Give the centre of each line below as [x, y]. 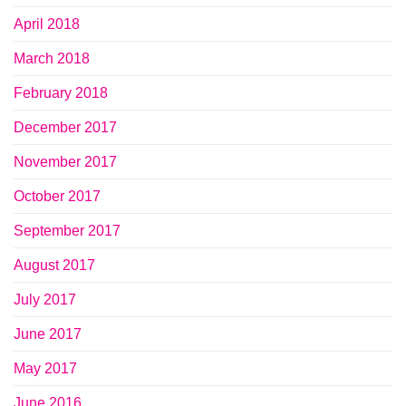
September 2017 [67, 231]
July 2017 [45, 300]
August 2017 [54, 266]
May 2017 [45, 369]
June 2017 [48, 334]
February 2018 [61, 93]
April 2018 [47, 24]
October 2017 [57, 197]
